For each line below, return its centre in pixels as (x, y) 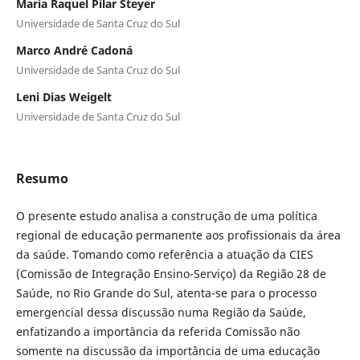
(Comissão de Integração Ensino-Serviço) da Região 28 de (171, 273)
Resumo (42, 178)
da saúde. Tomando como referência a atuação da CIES (164, 254)
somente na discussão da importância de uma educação (168, 350)
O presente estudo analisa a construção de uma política (166, 215)
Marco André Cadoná (74, 50)
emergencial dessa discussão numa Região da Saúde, (161, 312)
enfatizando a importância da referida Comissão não (157, 331)
